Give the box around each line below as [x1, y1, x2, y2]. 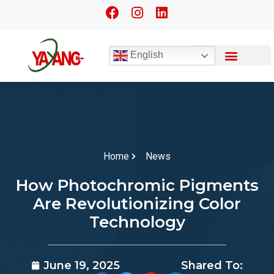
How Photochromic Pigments [15, 175, 259, 195]
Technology [89, 212, 185, 232]
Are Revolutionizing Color [33, 193, 241, 213]
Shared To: [180, 258, 243, 272]
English [128, 49, 164, 60]
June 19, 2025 [43, 258, 120, 272]
